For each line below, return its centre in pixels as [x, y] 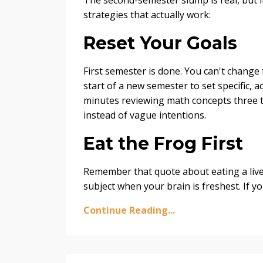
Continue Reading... [129, 210]
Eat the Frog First [163, 143]
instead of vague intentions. [145, 115]
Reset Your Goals [160, 43]
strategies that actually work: [147, 14]
